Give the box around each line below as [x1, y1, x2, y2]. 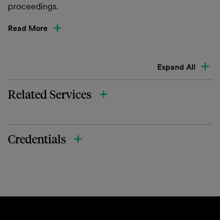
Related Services [8, 86, 92, 102]
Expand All [157, 62, 197, 72]
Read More [8, 23, 50, 33]
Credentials [8, 131, 66, 147]
